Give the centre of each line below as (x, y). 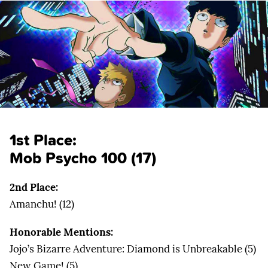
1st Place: (43, 140)
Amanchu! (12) (42, 204)
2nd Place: (34, 187)
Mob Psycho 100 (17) (83, 158)
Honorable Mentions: (61, 232)
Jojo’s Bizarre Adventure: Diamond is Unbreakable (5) (133, 249)
